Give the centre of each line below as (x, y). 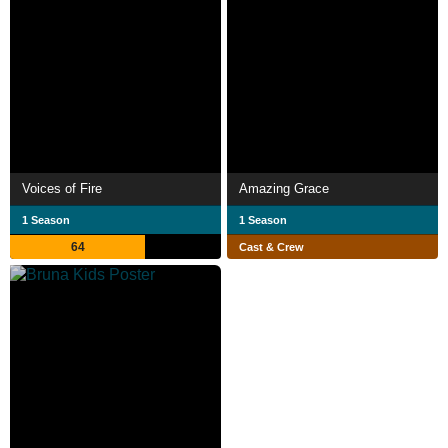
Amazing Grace (284, 188)
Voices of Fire (62, 188)
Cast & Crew (271, 246)
